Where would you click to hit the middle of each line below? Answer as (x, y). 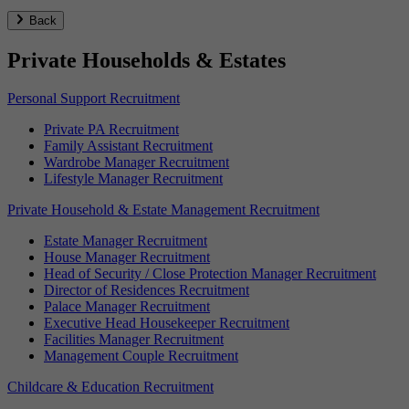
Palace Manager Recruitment (127, 307)
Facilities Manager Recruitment (134, 340)
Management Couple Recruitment (141, 356)
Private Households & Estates (147, 60)
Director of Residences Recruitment (147, 290)
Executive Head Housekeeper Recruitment (167, 323)
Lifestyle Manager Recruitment (133, 179)
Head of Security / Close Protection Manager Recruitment (210, 274)
